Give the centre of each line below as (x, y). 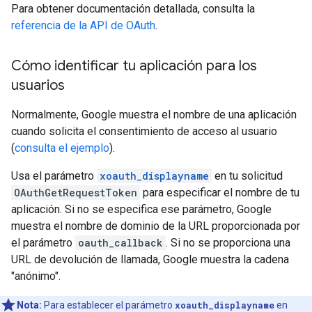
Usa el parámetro (54, 176)
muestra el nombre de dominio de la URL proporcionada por (156, 226)
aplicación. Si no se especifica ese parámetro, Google (141, 209)
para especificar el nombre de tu (220, 193)
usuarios (38, 85)
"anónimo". (36, 276)
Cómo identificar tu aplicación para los (134, 66)
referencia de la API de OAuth (83, 25)
